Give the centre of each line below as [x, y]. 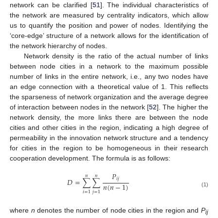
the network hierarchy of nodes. [58, 46]
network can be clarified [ [51, 5]
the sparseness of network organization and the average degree [109, 97]
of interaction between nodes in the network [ [80, 107]
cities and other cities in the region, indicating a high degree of [109, 128]
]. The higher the [183, 107]
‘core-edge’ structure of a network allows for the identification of [109, 36]
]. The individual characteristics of [154, 5]
